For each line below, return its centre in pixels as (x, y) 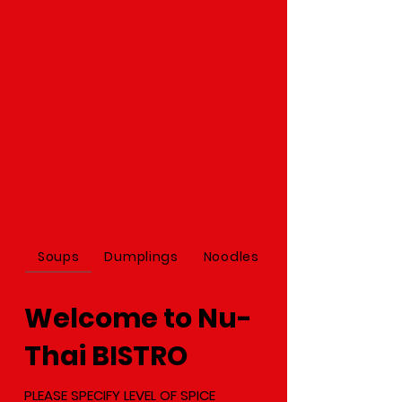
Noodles (231, 256)
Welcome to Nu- (138, 319)
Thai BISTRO (105, 357)
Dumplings (141, 256)
